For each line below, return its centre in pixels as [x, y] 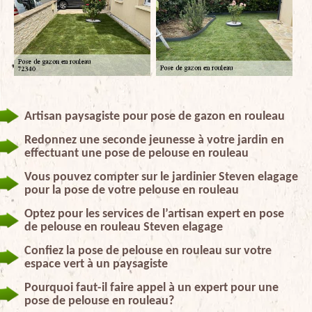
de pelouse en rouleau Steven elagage [124, 227]
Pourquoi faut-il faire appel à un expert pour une [151, 288]
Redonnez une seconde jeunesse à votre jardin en [154, 140]
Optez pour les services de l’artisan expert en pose [154, 214]
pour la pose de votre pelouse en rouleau [132, 190]
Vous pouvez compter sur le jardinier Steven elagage [161, 177]
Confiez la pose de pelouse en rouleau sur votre [148, 251]
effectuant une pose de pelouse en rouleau [136, 153]
